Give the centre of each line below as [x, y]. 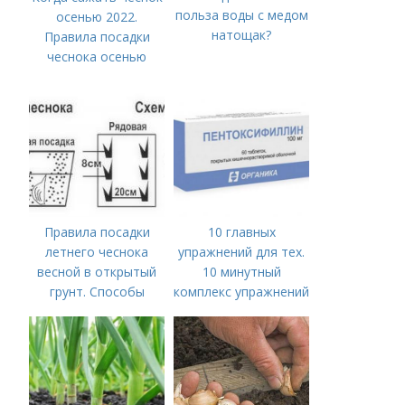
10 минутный [241, 272]
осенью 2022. [97, 17]
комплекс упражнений [242, 292]
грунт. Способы [97, 292]
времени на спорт [242, 332]
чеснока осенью [97, 57]
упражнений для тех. [242, 252]
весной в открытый [97, 272]
